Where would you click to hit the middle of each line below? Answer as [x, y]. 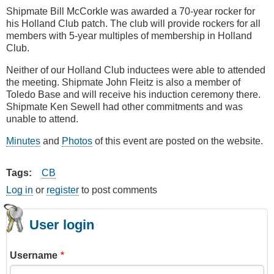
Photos [77, 141]
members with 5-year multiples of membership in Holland [129, 36]
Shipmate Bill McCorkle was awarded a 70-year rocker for [131, 12]
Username [34, 256]
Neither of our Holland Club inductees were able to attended [136, 70]
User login [62, 225]
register [63, 190]
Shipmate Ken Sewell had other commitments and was [124, 107]
